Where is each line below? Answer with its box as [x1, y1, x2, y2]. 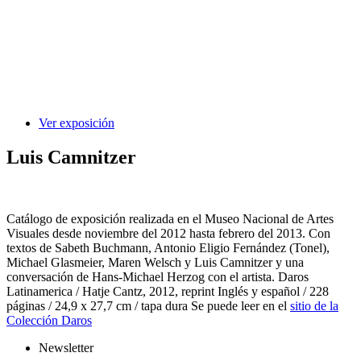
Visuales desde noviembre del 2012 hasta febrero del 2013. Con [6, 226, 330, 240]
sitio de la [290, 298, 338, 313]
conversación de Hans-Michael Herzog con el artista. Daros [6, 269, 309, 284]
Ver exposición [39, 116, 114, 131]
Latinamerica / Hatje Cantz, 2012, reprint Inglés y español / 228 [6, 284, 329, 298]
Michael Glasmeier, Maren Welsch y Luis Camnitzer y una [6, 255, 304, 269]
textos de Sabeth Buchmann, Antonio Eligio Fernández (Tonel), [6, 240, 330, 255]
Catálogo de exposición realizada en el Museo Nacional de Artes [6, 211, 334, 226]
